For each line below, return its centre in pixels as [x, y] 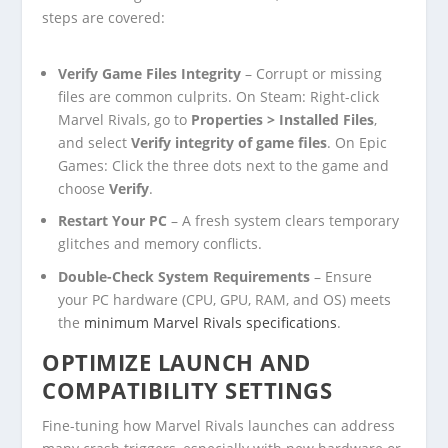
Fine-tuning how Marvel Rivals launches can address [219, 426]
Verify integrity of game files [229, 142]
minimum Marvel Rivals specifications [211, 323]
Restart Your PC [113, 221]
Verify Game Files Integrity [150, 73]
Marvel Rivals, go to [125, 119]
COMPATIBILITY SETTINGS [187, 390]
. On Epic [357, 142]
